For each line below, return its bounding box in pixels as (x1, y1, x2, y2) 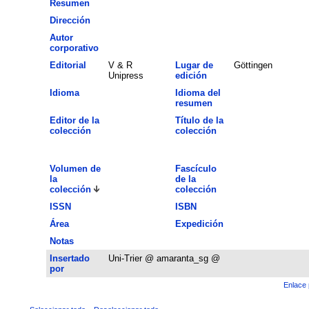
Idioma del (175, 87, 221, 98)
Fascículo (175, 163, 217, 174)
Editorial (49, 59, 86, 70)
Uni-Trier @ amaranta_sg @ (108, 252, 220, 263)
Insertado (49, 252, 90, 263)
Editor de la (49, 114, 99, 126)
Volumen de (49, 163, 101, 174)
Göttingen (233, 59, 272, 70)
